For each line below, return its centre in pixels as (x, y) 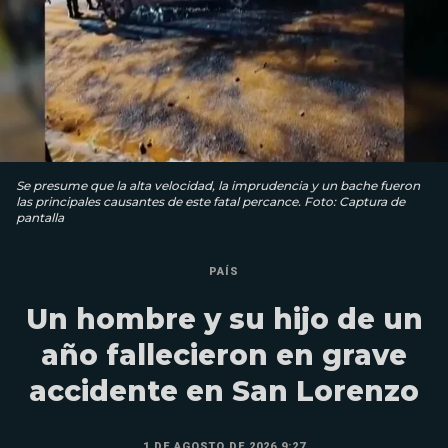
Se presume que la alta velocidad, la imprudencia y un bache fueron (218, 185)
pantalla (40, 217)
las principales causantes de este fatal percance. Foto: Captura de (210, 201)
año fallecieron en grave (224, 354)
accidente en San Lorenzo (224, 390)
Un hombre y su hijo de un (224, 318)
